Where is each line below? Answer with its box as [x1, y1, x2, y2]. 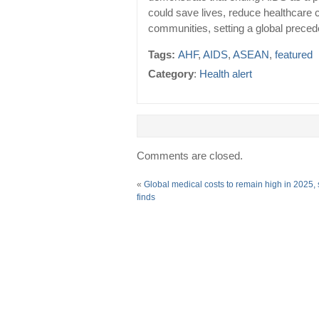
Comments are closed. [137, 150, 243, 162]
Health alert [199, 68, 252, 80]
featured [275, 49, 313, 61]
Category [148, 68, 194, 80]
